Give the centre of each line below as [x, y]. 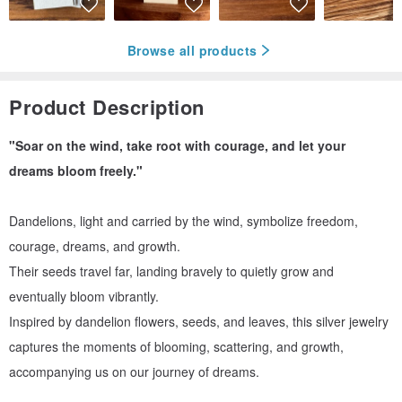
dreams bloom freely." [76, 171]
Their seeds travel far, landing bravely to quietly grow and [171, 271]
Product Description [107, 107]
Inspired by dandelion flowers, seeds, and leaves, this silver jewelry [199, 322]
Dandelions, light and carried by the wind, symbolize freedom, [184, 221]
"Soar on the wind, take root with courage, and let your [177, 146]
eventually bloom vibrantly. [84, 297]
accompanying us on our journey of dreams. [134, 372]
